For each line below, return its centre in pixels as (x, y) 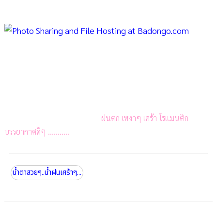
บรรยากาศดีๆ (25, 131)
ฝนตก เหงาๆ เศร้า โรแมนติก (142, 118)
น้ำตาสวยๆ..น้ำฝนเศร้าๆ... (47, 172)
